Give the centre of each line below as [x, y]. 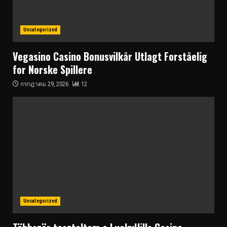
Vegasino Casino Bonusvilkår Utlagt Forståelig [110, 56]
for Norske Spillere [52, 69]
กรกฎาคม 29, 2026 [44, 84]
